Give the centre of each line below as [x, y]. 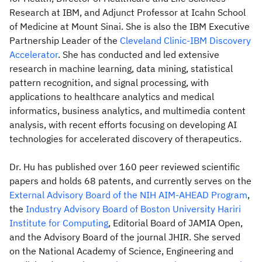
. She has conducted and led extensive [139, 54]
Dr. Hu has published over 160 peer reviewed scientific [125, 167]
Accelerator [34, 54]
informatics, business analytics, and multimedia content [127, 111]
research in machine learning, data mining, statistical [121, 68]
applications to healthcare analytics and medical [112, 96]
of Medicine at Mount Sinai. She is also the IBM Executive [130, 26]
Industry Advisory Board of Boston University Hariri [133, 209]
